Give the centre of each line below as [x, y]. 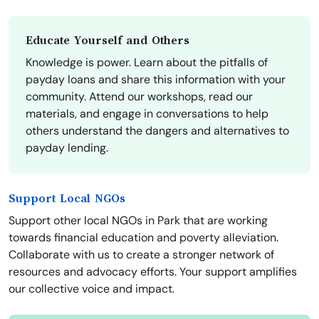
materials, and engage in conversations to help [147, 114]
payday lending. [67, 148]
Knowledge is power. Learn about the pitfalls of [147, 63]
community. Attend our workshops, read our [139, 97]
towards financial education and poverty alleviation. [143, 238]
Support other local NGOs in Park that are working [138, 221]
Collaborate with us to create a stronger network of [141, 255]
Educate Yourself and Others [108, 41]
